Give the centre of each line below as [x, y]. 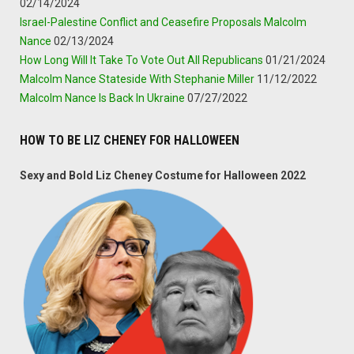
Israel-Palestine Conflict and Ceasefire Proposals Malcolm [163, 22]
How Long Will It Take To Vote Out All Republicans [141, 60]
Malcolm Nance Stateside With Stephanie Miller [137, 79]
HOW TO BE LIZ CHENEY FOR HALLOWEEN [130, 140]
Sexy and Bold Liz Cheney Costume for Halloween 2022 [163, 175]
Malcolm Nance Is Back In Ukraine [102, 98]
